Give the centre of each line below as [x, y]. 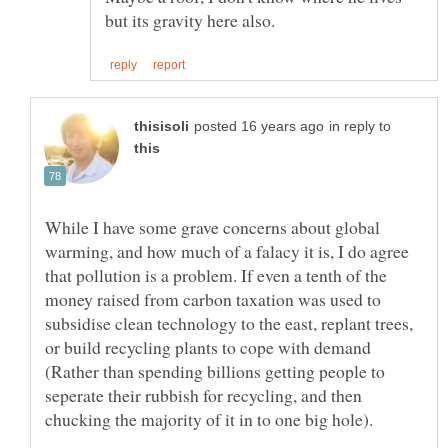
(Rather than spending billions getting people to [215, 370]
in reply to [360, 126]
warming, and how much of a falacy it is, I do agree [227, 250]
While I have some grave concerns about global [212, 226]
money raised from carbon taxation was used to [213, 298]
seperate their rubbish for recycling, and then [203, 394]
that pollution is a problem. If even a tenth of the [216, 274]
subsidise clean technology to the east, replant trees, [229, 322]
